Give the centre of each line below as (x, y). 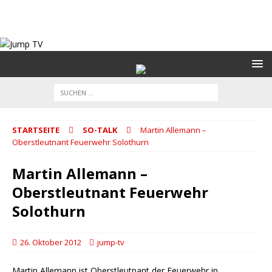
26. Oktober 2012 (51, 242)
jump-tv (111, 242)
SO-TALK (100, 130)
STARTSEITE (36, 130)
